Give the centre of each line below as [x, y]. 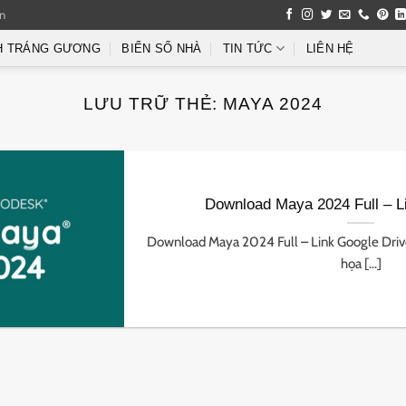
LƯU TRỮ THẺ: [153, 104]
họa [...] [361, 263]
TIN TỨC [247, 48]
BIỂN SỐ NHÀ [162, 48]
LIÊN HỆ [330, 48]
